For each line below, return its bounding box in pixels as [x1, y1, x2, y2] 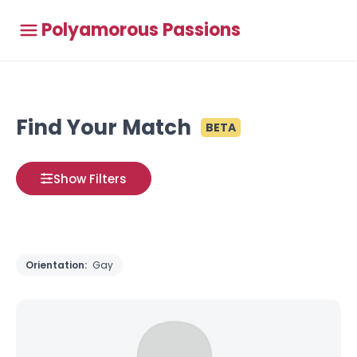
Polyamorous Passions [41, 18, 241, 42]
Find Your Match [16, 113, 191, 142]
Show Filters [53, 170, 127, 187]
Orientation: [25, 258, 89, 272]
